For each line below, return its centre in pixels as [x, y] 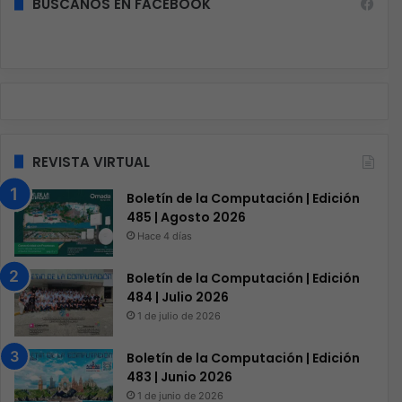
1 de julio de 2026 [179, 315]
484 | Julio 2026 [178, 297]
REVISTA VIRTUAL [91, 162]
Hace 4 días [165, 236]
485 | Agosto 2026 [186, 217]
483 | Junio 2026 [179, 376]
